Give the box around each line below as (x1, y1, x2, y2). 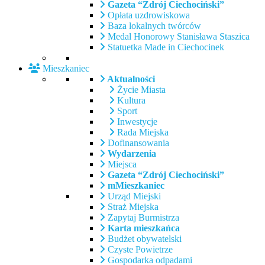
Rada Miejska (115, 127, 169, 137)
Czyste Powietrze (105, 244, 173, 254)
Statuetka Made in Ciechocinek (105, 41, 224, 52)
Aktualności (105, 73, 155, 84)
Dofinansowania (105, 137, 169, 148)
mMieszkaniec (105, 180, 164, 190)
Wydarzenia (105, 148, 156, 159)
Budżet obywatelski (105, 233, 182, 244)
